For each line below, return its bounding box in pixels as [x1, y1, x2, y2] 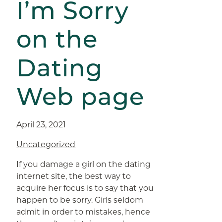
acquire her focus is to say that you [16, 183, 154, 193]
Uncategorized [16, 140, 76, 149]
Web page [16, 82, 145, 111]
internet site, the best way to [16, 171, 131, 181]
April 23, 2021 [16, 120, 66, 129]
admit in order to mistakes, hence [16, 207, 151, 217]
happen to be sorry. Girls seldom [16, 195, 144, 205]
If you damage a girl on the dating [16, 160, 151, 169]
